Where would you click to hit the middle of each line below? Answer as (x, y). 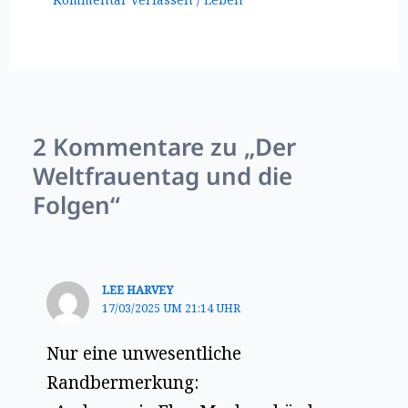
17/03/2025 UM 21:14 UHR (171, 308)
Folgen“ (77, 205)
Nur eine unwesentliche (143, 353)
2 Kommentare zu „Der (165, 147)
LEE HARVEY (137, 290)
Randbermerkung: (122, 382)
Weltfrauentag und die (163, 176)
